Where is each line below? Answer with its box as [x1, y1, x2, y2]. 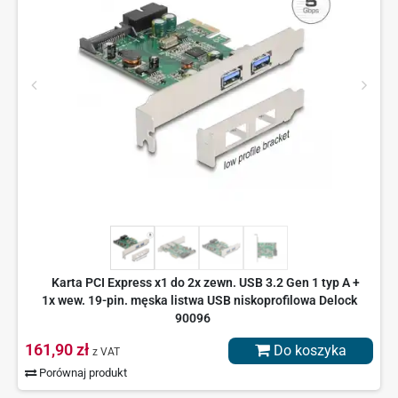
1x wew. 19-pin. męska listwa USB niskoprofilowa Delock [41, 293, 357, 308]
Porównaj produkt [36, 366, 128, 380]
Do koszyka [270, 342, 346, 360]
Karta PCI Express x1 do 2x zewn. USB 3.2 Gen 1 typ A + [52, 275, 360, 291]
